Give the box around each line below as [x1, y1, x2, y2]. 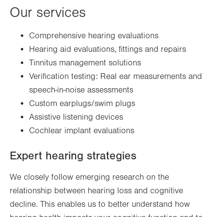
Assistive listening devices [29, 112, 123, 123]
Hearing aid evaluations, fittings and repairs [29, 45, 186, 55]
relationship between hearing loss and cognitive [10, 186, 183, 196]
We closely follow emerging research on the [10, 172, 169, 183]
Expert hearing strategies [10, 149, 137, 163]
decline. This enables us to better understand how [10, 200, 190, 210]
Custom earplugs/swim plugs [29, 99, 135, 109]
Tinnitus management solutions [29, 58, 141, 68]
